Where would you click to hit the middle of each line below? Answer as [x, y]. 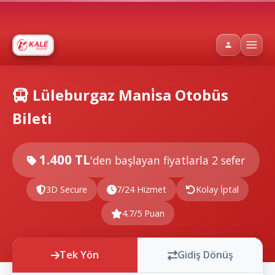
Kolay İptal [217, 189]
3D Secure [67, 189]
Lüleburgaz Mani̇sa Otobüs [129, 95]
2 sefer [228, 160]
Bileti [32, 118]
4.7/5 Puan [143, 213]
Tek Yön [79, 255]
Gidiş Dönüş [205, 255]
